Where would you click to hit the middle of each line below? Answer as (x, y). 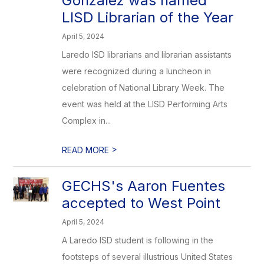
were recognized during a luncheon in (137, 71)
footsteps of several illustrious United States (148, 257)
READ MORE (87, 150)
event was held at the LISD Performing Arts (145, 104)
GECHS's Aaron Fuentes (144, 186)
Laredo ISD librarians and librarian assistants (147, 55)
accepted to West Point (141, 203)
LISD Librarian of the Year (148, 17)
